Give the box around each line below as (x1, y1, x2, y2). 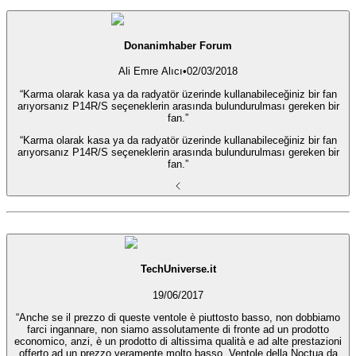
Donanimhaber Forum (124, 39, 232, 52)
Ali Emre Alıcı (118, 65, 183, 78)
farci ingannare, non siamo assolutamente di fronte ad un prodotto (27, 323, 329, 336)
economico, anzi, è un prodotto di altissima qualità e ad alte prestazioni (14, 335, 342, 348)
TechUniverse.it (140, 263, 216, 276)
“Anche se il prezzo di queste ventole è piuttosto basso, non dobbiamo (16, 311, 340, 324)
